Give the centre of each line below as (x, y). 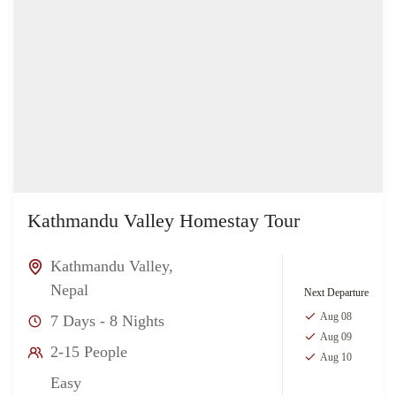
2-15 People (89, 352)
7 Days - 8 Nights (107, 321)
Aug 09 (336, 336)
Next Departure (336, 292)
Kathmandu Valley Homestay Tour (164, 221)
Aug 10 (336, 357)
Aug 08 (336, 316)
